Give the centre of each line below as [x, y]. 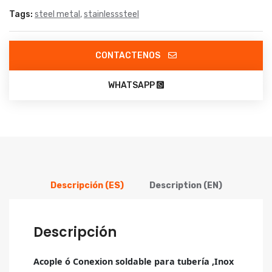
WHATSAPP [132, 86]
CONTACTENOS [129, 56]
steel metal [57, 15]
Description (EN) [185, 186]
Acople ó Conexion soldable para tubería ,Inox [134, 262]
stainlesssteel [111, 15]
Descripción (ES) [87, 186]
